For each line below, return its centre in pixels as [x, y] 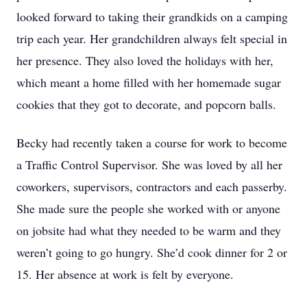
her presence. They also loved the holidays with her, [145, 60]
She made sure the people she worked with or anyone [148, 208]
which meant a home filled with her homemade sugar [149, 82]
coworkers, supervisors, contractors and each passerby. [152, 186]
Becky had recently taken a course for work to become [152, 143]
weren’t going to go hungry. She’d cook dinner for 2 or [152, 252]
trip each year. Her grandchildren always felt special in [152, 38]
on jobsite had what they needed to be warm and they [149, 230]
